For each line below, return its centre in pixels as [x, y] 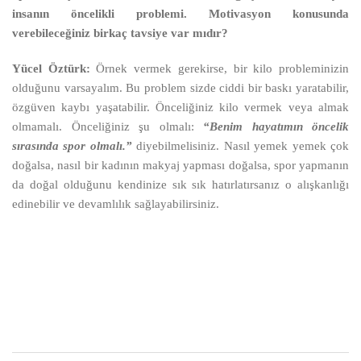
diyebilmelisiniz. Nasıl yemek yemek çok [241, 145]
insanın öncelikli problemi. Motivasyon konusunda [180, 13]
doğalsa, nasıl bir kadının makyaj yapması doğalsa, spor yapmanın [180, 165]
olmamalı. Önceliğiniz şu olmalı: [108, 126]
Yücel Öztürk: [51, 68]
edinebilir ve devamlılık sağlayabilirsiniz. [116, 203]
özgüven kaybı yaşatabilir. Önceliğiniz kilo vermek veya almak [180, 107]
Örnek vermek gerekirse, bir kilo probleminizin [220, 68]
